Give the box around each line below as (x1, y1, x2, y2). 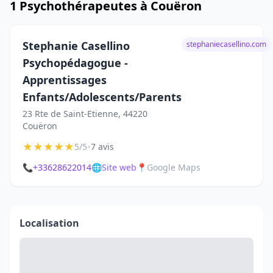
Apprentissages (23, 73, 107, 87)
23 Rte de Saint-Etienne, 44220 (23, 108, 147, 119)
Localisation (19, 216, 79, 230)
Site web (102, 161, 136, 173)
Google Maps (147, 161, 200, 173)
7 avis (91, 141, 114, 152)
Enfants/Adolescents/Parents (23, 90, 182, 104)
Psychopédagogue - (23, 55, 128, 70)
